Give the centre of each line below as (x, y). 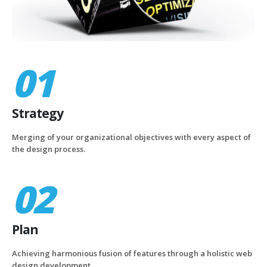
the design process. (49, 149)
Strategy (38, 113)
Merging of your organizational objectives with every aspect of (131, 137)
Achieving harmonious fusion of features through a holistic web (132, 253)
